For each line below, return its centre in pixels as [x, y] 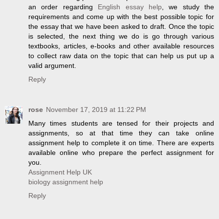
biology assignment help [66, 182]
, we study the [188, 7]
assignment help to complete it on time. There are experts [121, 142]
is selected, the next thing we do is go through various [121, 36]
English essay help [130, 7]
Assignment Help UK [60, 172]
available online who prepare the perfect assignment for [121, 152]
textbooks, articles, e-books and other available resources [121, 46]
